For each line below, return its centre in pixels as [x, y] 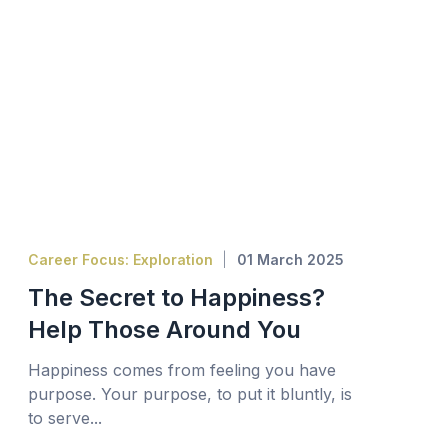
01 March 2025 [290, 260]
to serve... [64, 418]
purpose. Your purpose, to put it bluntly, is [189, 394]
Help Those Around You [164, 330]
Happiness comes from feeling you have [181, 370]
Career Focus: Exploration [120, 260]
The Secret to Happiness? [176, 298]
